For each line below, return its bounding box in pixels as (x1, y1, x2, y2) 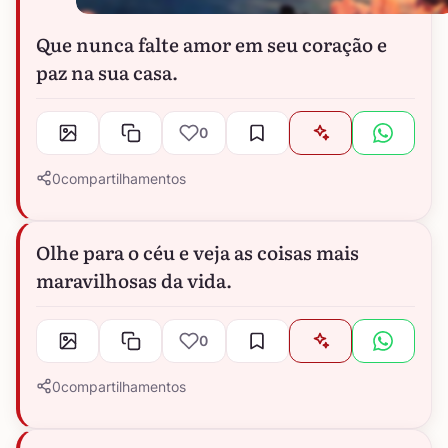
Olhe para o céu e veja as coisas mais (36, 237, 359, 266)
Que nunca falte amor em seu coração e (36, 29, 387, 58)
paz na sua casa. (36, 57, 178, 86)
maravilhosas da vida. (36, 265, 232, 294)
